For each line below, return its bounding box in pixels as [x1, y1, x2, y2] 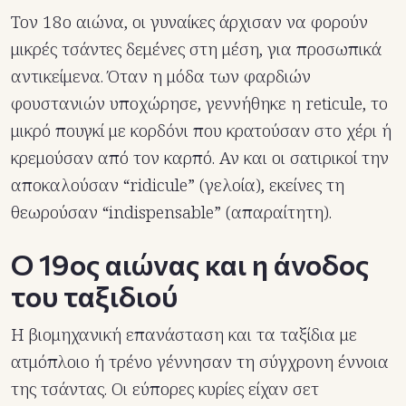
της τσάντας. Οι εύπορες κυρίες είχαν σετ [11, 377, 319, 401]
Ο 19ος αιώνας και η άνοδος [11, 246, 369, 283]
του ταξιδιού [11, 277, 178, 314]
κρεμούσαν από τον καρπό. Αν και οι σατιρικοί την [11, 146, 389, 170]
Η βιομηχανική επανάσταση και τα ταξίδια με [11, 323, 357, 347]
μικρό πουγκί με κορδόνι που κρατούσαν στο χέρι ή [11, 119, 391, 143]
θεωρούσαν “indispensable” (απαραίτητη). [11, 200, 332, 225]
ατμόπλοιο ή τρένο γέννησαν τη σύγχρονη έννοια [11, 350, 389, 374]
